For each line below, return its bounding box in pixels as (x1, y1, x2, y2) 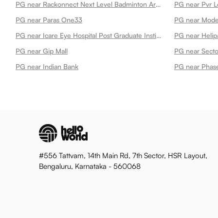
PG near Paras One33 (16, 16, 82, 24)
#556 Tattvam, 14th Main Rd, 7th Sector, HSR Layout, (39, 151, 207, 160)
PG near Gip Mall (16, 47, 68, 55)
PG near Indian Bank (16, 62, 78, 71)
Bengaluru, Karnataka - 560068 (39, 162, 141, 171)
